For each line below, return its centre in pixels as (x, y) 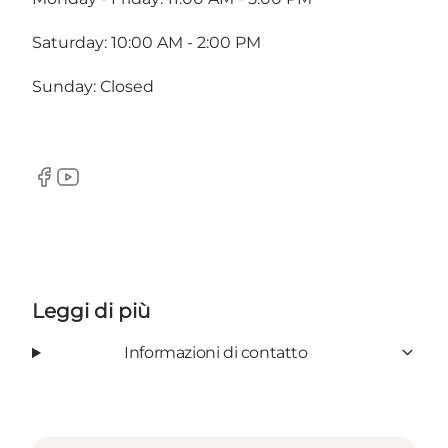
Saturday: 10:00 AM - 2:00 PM (146, 42)
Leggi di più (91, 310)
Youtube (89, 187)
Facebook (70, 187)
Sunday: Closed (93, 86)
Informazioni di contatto (216, 352)
